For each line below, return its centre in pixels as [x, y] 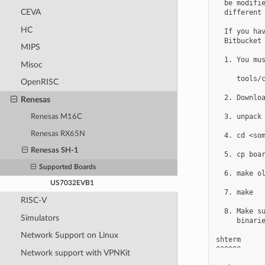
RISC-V [33, 200]
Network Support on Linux [69, 235]
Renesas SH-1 [55, 151]
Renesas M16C [57, 117]
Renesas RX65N [58, 134]
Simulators [40, 218]
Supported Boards [68, 167]
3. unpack [238, 116]
